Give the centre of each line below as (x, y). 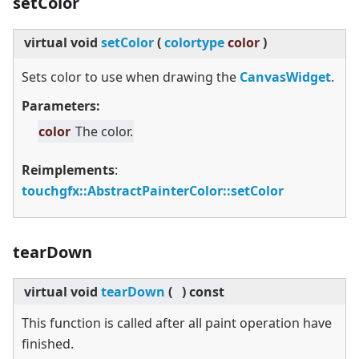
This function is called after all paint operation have (177, 323)
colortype (194, 43)
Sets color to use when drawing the (131, 77)
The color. (104, 132)
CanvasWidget (285, 77)
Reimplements (68, 170)
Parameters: (61, 106)
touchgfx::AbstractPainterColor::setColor (153, 191)
